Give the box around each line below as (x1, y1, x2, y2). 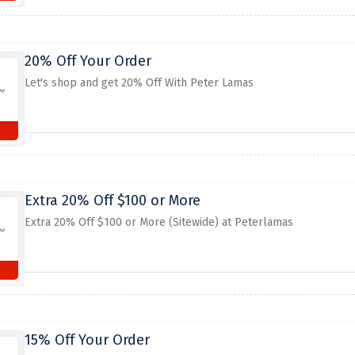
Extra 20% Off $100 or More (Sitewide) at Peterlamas (24, 216, 293, 229)
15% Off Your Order (24, 331, 150, 349)
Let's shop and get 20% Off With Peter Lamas (24, 76, 254, 90)
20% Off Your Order (24, 52, 151, 70)
